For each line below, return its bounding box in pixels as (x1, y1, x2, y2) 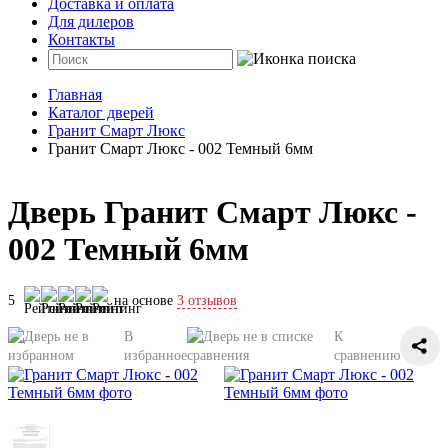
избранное (123, 348, 187, 363)
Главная (48, 86, 102, 103)
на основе (114, 293, 177, 309)
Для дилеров (48, 13, 134, 30)
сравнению (334, 348, 400, 363)
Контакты (48, 31, 115, 48)
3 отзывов (177, 293, 237, 309)
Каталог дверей (48, 104, 154, 121)
